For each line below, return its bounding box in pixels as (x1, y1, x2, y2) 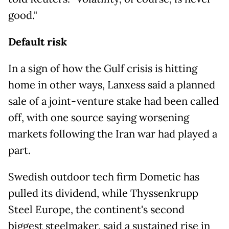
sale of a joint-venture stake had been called (8, 95, 219, 108)
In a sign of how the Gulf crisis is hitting (8, 62, 197, 76)
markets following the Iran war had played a (8, 127, 217, 141)
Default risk (8, 35, 67, 49)
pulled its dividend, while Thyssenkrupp (8, 187, 198, 200)
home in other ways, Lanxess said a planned (8, 78, 215, 92)
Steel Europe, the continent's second (8, 203, 185, 217)
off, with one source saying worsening (8, 111, 189, 125)
